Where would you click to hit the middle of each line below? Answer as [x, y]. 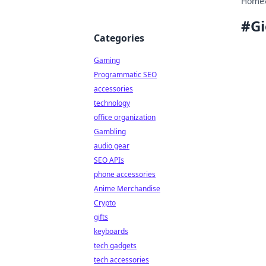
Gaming [107, 60]
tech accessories [121, 260]
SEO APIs [109, 160]
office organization [125, 117]
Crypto [105, 203]
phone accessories [125, 174]
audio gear [112, 146]
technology [112, 103]
